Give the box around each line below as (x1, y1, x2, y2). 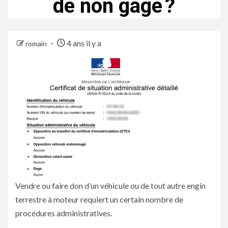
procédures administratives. (15, 208, 112, 218)
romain (25, 39, 48, 48)
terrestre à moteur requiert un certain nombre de (15, 194, 183, 204)
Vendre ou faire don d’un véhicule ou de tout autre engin (15, 181, 206, 190)
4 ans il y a (65, 38, 101, 48)
